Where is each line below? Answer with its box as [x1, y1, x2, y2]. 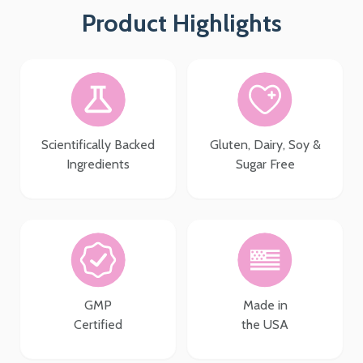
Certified [74, 316, 122, 332]
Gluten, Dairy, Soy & [209, 136, 321, 152]
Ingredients [66, 156, 130, 172]
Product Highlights [81, 7, 282, 38]
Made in [242, 297, 288, 313]
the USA [241, 316, 288, 332]
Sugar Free [235, 156, 295, 172]
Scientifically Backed [41, 136, 155, 152]
